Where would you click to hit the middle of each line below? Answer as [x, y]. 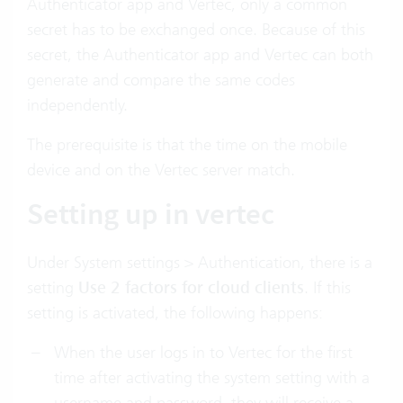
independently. [77, 105]
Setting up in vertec [154, 214]
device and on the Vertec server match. [161, 170]
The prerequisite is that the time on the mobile [187, 144]
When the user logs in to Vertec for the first [203, 352]
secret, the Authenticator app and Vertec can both [200, 54]
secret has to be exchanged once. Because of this [196, 29]
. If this [327, 287]
